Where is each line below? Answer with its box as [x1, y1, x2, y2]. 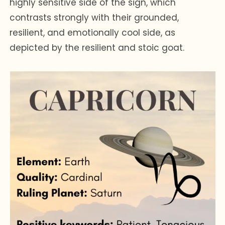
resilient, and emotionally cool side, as [10, 26, 176, 39]
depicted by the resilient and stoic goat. [10, 41, 185, 54]
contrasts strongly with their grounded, [10, 11, 179, 24]
